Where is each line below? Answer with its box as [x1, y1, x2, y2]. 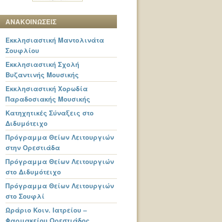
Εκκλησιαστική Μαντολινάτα [5, 35, 104, 45]
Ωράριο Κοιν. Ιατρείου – [5, 205, 87, 215]
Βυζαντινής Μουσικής [5, 69, 79, 79]
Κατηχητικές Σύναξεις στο [5, 108, 94, 117]
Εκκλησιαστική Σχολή [5, 59, 79, 69]
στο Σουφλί [5, 191, 45, 201]
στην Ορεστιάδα [5, 142, 60, 152]
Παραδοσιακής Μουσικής [5, 94, 90, 104]
